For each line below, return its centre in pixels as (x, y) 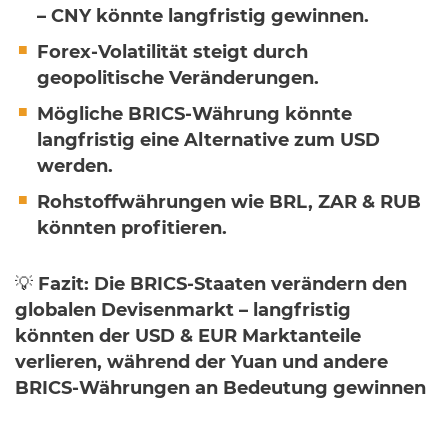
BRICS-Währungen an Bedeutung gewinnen (220, 389)
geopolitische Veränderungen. (178, 79)
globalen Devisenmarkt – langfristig (183, 311)
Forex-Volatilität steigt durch (172, 53)
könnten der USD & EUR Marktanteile (188, 337)
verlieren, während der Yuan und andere (201, 363)
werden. (75, 167)
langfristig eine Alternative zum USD (208, 141)
